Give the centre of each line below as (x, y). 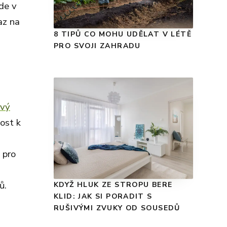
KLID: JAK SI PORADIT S (103, 197)
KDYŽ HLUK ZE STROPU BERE (113, 185)
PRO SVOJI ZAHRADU (97, 46)
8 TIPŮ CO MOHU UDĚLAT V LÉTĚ (123, 34)
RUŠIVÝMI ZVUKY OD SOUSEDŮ (117, 208)
